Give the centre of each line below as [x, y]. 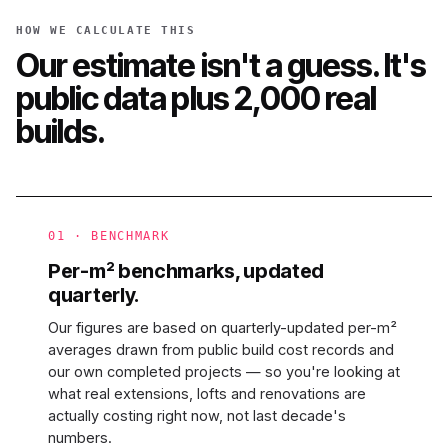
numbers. [80, 437]
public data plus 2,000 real [196, 98]
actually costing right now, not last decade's [197, 415]
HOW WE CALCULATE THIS [106, 30]
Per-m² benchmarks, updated [186, 271]
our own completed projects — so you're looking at [224, 371]
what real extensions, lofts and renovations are [207, 393]
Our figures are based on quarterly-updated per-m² [222, 327]
